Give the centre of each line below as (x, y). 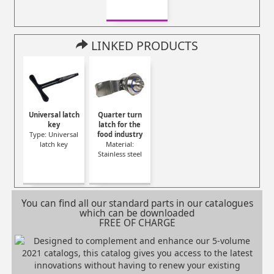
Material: (120, 144)
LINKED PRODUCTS (143, 45)
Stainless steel (120, 154)
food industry (120, 134)
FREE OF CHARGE (137, 223)
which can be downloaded (137, 213)
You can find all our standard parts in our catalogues (137, 203)
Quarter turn (120, 114)
